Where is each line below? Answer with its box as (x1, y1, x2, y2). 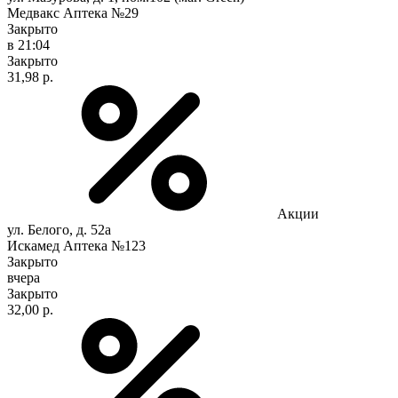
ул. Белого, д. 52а (7, 221, 111, 237)
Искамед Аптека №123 (7, 237, 146, 253)
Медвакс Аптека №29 (7, 4, 139, 20)
